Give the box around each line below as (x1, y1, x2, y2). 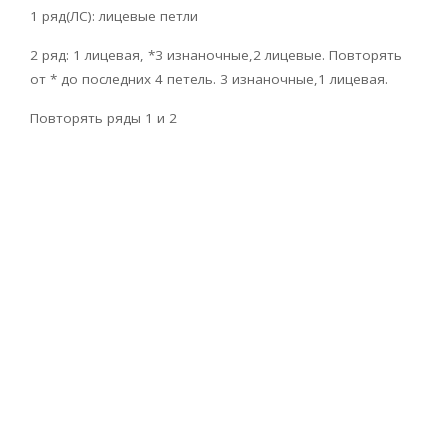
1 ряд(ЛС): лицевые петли (30, 7, 198, 26)
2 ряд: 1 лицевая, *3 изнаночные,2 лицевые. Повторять (30, 46, 402, 65)
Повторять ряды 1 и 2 (30, 109, 177, 128)
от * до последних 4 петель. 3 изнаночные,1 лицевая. (30, 70, 388, 89)
